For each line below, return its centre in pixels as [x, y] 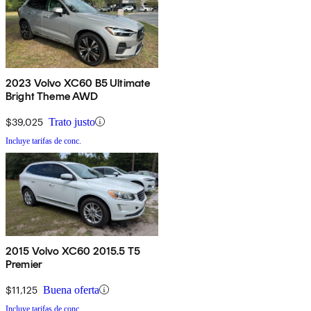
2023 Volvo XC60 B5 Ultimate [78, 83]
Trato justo [72, 121]
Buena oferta [71, 289]
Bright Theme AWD [52, 96]
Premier [24, 264]
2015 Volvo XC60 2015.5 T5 [73, 251]
